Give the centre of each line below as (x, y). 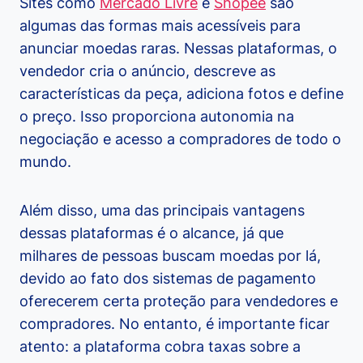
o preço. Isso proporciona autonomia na (157, 117)
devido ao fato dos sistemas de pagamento (168, 279)
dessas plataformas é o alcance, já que (152, 233)
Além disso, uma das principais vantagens (162, 211)
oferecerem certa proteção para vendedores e (179, 301)
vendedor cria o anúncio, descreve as (147, 71)
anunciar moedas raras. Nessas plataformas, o (178, 49)
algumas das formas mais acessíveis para (160, 26)
